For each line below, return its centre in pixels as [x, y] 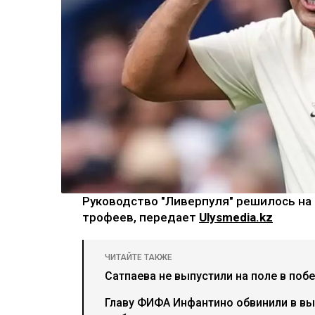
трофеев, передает [141, 217]
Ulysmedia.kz [236, 217]
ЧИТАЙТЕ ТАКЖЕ [139, 257]
